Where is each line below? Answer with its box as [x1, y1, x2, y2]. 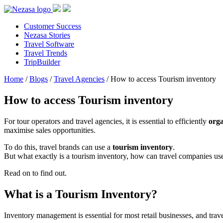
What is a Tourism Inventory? [4, 187, 160, 201]
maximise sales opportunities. [4, 125, 96, 134]
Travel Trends [24, 49, 67, 57]
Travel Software [24, 40, 74, 48]
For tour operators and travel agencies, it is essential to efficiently [4, 116, 209, 125]
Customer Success [24, 22, 81, 30]
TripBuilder [24, 58, 60, 66]
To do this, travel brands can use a [4, 142, 112, 151]
